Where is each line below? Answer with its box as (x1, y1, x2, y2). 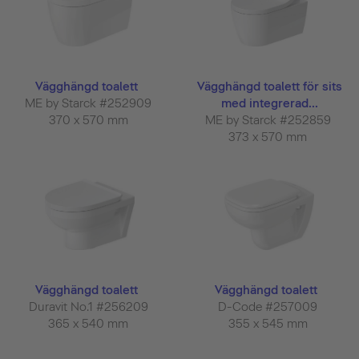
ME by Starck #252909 (25, 96, 155, 111)
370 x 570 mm (48, 113, 131, 128)
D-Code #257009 (218, 300, 321, 315)
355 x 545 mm (228, 317, 311, 332)
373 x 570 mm (228, 130, 310, 145)
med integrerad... (220, 96, 318, 111)
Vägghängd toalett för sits (196, 79, 342, 95)
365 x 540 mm (48, 317, 131, 332)
